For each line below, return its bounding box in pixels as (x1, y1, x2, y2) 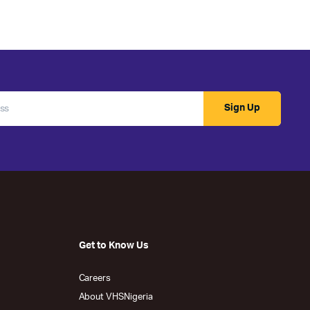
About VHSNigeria (78, 292, 154, 302)
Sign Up (224, 103, 260, 113)
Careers (78, 273, 111, 283)
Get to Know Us (78, 240, 149, 250)
